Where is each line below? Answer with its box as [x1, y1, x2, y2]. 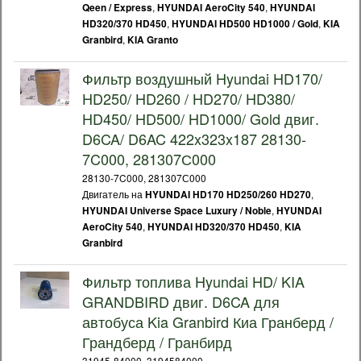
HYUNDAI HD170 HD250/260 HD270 [145, 188, 311, 201]
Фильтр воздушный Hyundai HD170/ [82, 68, 322, 89]
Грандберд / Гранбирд [82, 331, 232, 352]
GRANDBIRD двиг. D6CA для [82, 291, 280, 312]
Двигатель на [82, 187, 145, 201]
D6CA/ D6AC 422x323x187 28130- [82, 128, 306, 149]
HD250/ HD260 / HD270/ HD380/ [82, 88, 295, 109]
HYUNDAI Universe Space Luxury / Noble [82, 204, 272, 218]
